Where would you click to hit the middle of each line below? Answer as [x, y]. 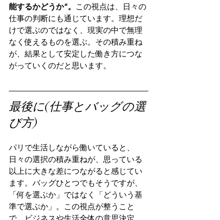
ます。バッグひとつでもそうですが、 [76, 183]
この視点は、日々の [111, 7]
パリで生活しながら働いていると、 [72, 148]
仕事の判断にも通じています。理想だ [76, 19]
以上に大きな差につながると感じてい [76, 171]
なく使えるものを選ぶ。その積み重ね [76, 42]
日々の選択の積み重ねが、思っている [76, 160]
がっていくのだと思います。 [60, 66]
